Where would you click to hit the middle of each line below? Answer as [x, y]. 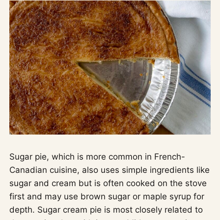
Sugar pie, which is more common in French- [97, 156]
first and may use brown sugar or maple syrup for [107, 196]
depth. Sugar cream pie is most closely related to [106, 209]
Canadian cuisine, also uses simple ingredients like [110, 170]
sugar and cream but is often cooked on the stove [108, 183]
